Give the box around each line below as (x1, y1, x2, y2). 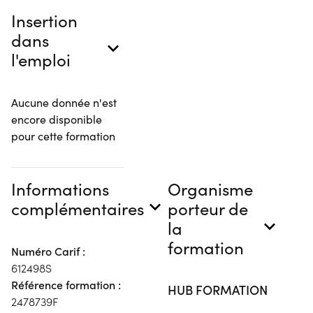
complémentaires (11, 197, 144, 219)
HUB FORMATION (168, 281, 268, 298)
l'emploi (11, 48, 71, 71)
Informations (11, 177, 109, 200)
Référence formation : (11, 277, 121, 292)
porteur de (168, 197, 248, 219)
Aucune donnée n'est (11, 95, 117, 110)
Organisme (168, 177, 253, 200)
